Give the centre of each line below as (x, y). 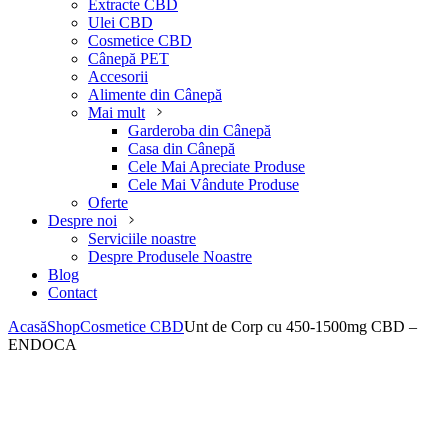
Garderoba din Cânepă (199, 131)
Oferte (108, 203)
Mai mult (116, 113)
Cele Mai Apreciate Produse (216, 167)
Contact (72, 293)
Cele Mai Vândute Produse (213, 185)
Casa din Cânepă (181, 149)
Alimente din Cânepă (155, 95)
